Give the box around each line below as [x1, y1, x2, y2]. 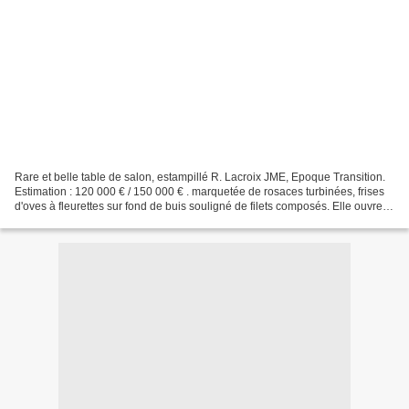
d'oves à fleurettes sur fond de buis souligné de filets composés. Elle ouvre [15, 199, 383, 213]
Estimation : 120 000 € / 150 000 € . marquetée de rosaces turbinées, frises [15, 184, 384, 198]
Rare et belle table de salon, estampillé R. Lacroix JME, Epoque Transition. [15, 170, 385, 184]
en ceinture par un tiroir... [15, 214, 137, 227]
